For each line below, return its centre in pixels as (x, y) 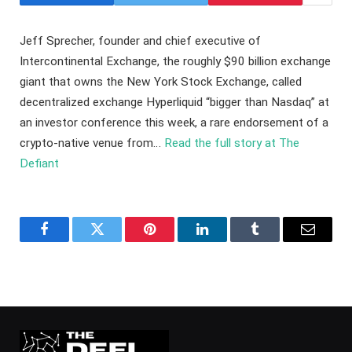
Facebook (71, 241)
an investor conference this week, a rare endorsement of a (174, 123)
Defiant (39, 163)
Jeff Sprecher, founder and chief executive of (140, 41)
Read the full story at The (232, 143)
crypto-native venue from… (92, 143)
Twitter (116, 241)
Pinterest (173, 241)
